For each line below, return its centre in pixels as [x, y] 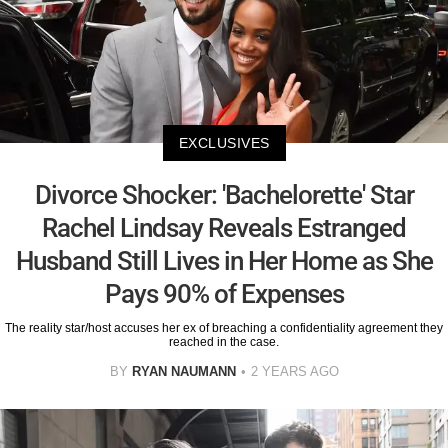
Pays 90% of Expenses [224, 294]
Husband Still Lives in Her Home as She [224, 261]
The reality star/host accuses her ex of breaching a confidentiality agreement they [224, 328]
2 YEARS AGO [294, 372]
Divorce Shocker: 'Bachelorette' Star [224, 195]
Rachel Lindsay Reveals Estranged [224, 228]
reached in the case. [224, 342]
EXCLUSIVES [224, 143]
